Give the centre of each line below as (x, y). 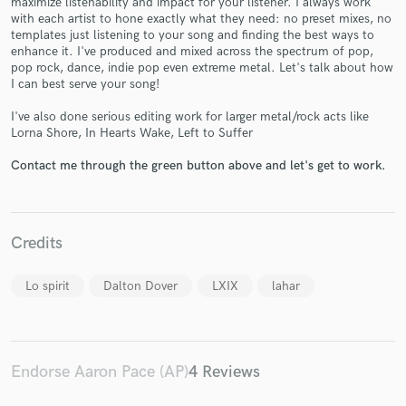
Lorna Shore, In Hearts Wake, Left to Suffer (132, 133)
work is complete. (203, 193)
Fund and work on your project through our (203, 157)
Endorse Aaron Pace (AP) (100, 372)
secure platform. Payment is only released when (203, 175)
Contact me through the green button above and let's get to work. (198, 166)
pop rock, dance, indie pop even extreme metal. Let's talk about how (202, 67)
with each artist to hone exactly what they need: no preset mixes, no (201, 18)
